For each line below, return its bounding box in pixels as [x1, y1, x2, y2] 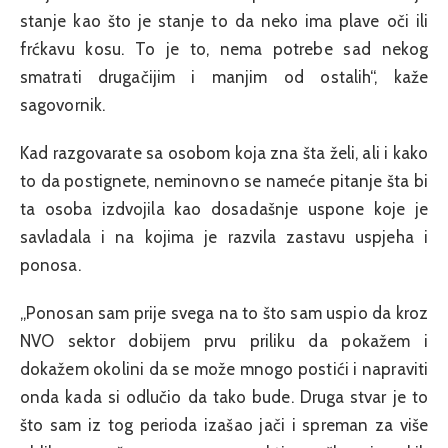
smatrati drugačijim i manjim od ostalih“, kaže [20, 66, 428, 87]
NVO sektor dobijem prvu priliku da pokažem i [20, 331, 428, 352]
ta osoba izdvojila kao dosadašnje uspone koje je [20, 198, 428, 219]
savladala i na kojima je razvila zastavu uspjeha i [20, 226, 428, 247]
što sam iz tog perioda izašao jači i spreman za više [20, 415, 428, 436]
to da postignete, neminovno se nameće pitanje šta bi [20, 170, 428, 191]
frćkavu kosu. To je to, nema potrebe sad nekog [20, 38, 428, 59]
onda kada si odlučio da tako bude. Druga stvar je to [20, 387, 428, 408]
